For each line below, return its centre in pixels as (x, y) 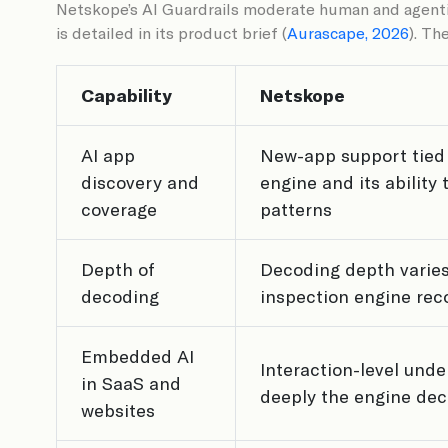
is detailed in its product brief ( (171, 32)
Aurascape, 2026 (348, 32)
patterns (296, 209)
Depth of (118, 269)
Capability (126, 95)
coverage (119, 209)
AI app (108, 155)
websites (118, 410)
